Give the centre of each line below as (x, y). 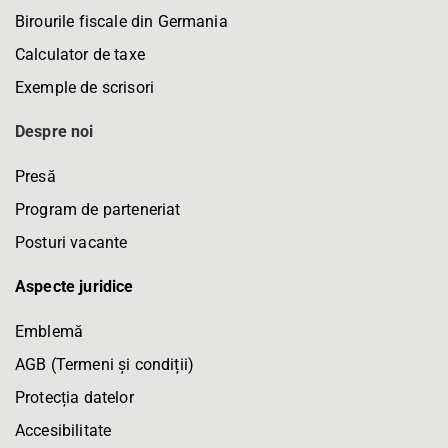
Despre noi (54, 131)
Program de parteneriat (98, 209)
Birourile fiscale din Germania (121, 21)
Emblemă (49, 331)
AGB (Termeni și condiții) (104, 364)
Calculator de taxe (80, 54)
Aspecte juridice (74, 286)
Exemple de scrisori (85, 87)
